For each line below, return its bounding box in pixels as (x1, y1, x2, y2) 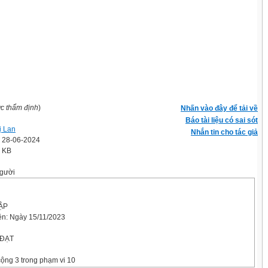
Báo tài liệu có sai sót (185, 116, 258, 124)
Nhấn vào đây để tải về (181, 104, 258, 112)
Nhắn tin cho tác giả (191, 128, 258, 136)
